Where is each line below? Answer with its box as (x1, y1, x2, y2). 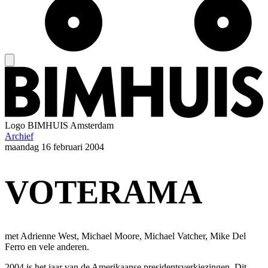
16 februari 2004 (41, 142, 104, 153)
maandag (5, 142, 39, 153)
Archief (5, 131, 33, 142)
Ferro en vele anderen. (5, 242, 89, 252)
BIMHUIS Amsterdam (28, 120, 114, 131)
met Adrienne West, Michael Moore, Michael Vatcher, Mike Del (5, 231, 246, 242)
